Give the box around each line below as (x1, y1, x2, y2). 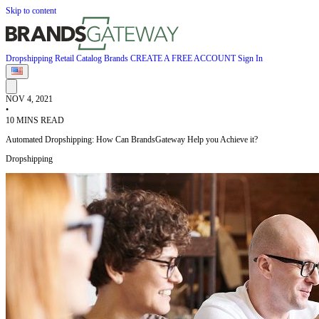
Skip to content (6, 6, 56, 16)
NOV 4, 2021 (6, 94, 53, 104)
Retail (55, 53, 76, 63)
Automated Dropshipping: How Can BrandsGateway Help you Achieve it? (6, 135, 258, 145)
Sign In (238, 53, 263, 63)
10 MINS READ (6, 115, 64, 125)
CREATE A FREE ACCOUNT (130, 53, 238, 63)
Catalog (76, 53, 104, 63)
